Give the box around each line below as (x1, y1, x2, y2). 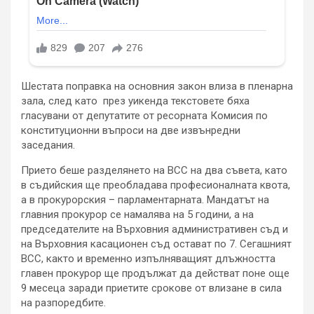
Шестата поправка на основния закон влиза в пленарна (21, 80, 293, 93)
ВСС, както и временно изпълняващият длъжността (21, 252, 275, 266)
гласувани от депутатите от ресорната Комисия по (21, 109, 268, 123)
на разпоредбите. (21, 296, 106, 310)
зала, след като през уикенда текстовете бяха (21, 95, 250, 108)
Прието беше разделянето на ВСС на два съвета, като (21, 164, 287, 177)
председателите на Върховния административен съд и (21, 223, 288, 236)
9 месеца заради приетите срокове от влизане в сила (21, 282, 282, 295)
